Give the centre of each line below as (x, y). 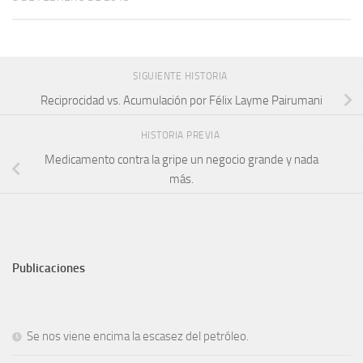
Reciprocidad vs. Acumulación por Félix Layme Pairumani (181, 100)
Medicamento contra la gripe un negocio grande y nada (181, 159)
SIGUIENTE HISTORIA (181, 76)
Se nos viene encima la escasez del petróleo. (138, 336)
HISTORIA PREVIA (181, 135)
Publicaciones (49, 268)
